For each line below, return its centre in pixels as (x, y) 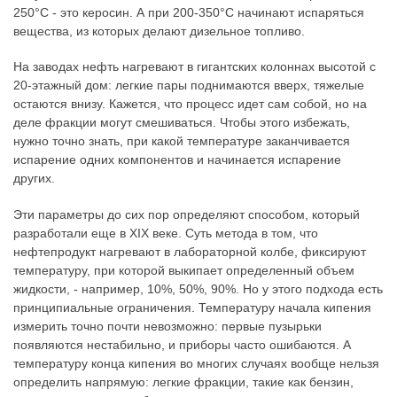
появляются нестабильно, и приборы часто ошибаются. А (182, 344)
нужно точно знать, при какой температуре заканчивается (182, 141)
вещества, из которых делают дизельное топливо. (159, 31)
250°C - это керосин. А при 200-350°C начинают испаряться (189, 12)
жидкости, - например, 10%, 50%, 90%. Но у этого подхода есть (198, 288)
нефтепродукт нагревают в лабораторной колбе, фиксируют (190, 251)
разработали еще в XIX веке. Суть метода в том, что (166, 233)
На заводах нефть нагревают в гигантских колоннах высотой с (195, 67)
